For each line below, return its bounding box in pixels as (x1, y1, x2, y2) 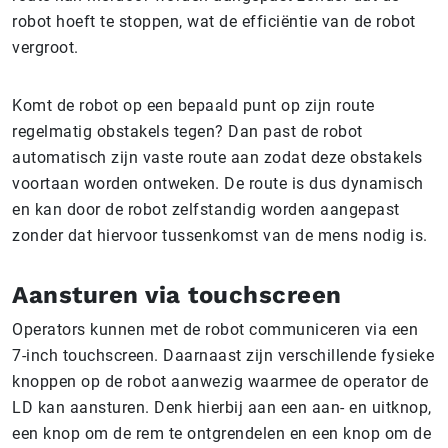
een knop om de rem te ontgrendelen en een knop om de (12, 424, 431, 443)
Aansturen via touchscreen (12, 281, 342, 309)
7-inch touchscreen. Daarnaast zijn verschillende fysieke (12, 346, 434, 365)
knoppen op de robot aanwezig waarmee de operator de (12, 372, 429, 391)
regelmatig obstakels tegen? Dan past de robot (12, 122, 363, 141)
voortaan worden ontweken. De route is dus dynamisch (12, 174, 424, 193)
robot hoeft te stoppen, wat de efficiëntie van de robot (12, 12, 416, 31)
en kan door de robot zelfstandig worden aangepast (12, 200, 400, 219)
